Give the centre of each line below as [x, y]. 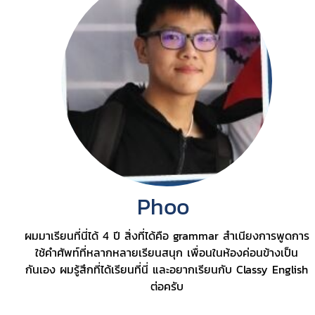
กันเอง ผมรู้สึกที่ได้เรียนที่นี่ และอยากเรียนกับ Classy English [167, 269]
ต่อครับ [167, 286]
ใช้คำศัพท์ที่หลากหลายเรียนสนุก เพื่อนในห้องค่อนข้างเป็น [167, 252]
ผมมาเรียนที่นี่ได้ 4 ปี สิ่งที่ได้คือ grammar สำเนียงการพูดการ [167, 235]
